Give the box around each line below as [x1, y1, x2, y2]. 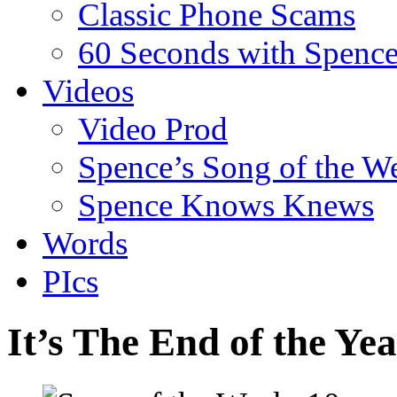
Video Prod [78, 110, 228, 147]
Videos [43, 72, 134, 109]
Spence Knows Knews [78, 186, 374, 223]
